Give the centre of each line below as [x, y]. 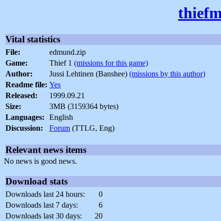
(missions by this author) [167, 74]
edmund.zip [68, 52]
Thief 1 [62, 63]
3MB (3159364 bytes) [84, 107]
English [61, 117]
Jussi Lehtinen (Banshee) [89, 74]
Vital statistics [33, 39]
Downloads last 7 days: [42, 205]
